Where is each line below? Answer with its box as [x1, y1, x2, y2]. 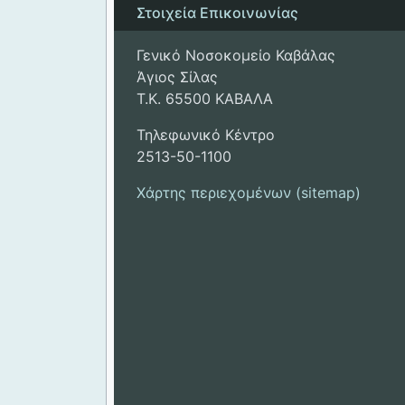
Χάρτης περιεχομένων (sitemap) [137, 184, 361, 202]
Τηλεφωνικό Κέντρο [137, 126, 275, 145]
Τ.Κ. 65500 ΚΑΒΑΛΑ [137, 89, 273, 108]
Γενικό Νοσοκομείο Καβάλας [137, 46, 335, 65]
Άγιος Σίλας [137, 68, 218, 87]
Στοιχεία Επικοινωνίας [137, 4, 298, 23]
